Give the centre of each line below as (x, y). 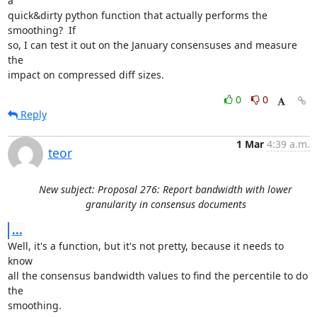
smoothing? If (41, 30)
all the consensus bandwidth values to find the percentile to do (157, 276)
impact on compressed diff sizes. (86, 75)
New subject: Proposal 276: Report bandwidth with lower (166, 189)
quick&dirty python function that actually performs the (137, 15)
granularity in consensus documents (166, 204)
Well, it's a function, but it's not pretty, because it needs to (145, 246)
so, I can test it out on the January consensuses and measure (152, 45)
